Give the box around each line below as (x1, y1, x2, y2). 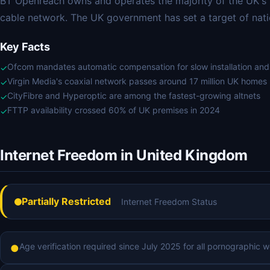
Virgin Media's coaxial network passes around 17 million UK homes (7, 76, 267, 86)
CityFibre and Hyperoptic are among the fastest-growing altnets (7, 90, 260, 101)
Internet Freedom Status (121, 196, 217, 207)
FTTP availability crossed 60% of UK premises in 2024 (7, 105, 220, 115)
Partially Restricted (22, 195, 111, 207)
